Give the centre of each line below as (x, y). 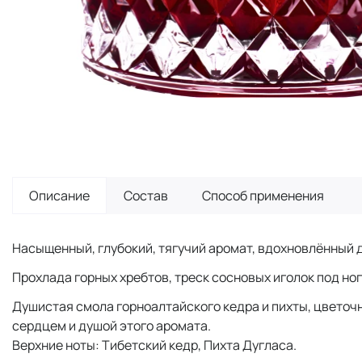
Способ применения (263, 195)
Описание (59, 195)
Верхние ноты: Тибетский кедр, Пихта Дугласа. (154, 345)
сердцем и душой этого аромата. (112, 325)
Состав (146, 195)
